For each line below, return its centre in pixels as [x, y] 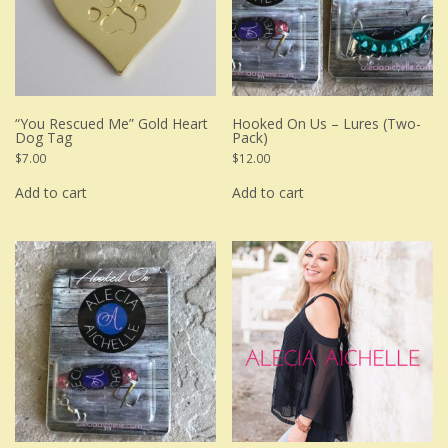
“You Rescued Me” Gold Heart [111, 123]
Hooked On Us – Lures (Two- [327, 123]
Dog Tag [43, 137]
